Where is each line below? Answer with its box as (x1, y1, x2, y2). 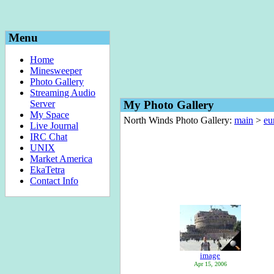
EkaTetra (30, 165, 65, 175)
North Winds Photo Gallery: (124, 115, 234, 125)
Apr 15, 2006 (193, 261, 227, 267)
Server (30, 98, 55, 109)
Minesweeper (30, 65, 82, 76)
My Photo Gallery (124, 98, 214, 111)
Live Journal (30, 120, 78, 131)
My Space (30, 109, 69, 120)
